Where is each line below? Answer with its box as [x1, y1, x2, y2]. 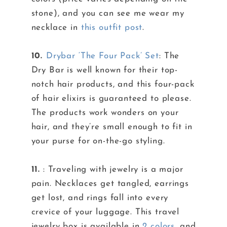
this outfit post [81, 23, 143, 32]
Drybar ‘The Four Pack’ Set [46, 52, 160, 61]
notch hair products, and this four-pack [31, 80, 195, 89]
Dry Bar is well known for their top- [31, 66, 178, 75]
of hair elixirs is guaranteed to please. [31, 94, 192, 103]
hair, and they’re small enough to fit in [31, 123, 193, 132]
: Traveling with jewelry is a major [40, 165, 183, 174]
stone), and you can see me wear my [31, 9, 184, 18]
